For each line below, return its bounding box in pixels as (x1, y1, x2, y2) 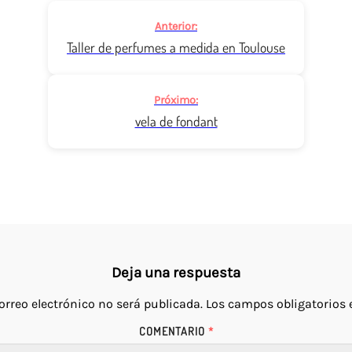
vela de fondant (134, 112, 218, 130)
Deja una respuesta (112, 264, 240, 282)
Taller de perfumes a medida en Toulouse (67, 38, 285, 57)
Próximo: (154, 93, 198, 108)
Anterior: (155, 19, 197, 33)
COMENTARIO (138, 323, 208, 338)
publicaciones (47, 43, 167, 66)
